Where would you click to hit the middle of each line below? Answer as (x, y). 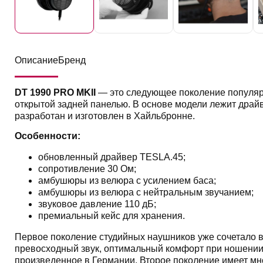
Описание (36, 60)
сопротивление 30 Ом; (87, 169)
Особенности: (47, 136)
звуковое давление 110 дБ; (97, 204)
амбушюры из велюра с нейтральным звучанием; (146, 192)
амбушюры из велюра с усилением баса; (127, 181)
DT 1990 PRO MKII (55, 92)
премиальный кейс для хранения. (111, 216)
